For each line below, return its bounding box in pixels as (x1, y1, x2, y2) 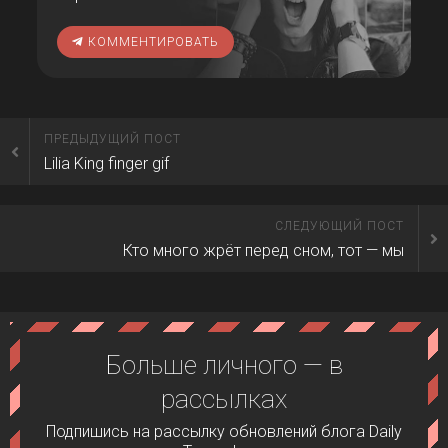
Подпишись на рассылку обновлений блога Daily (46, 422, 402, 441)
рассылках (161, 384, 287, 414)
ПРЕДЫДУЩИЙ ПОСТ (44, 132, 181, 146)
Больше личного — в (105, 350, 343, 380)
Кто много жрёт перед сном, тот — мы (123, 241, 404, 260)
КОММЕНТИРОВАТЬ (84, 35, 220, 49)
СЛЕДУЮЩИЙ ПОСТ (275, 219, 404, 233)
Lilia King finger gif (44, 154, 169, 173)
